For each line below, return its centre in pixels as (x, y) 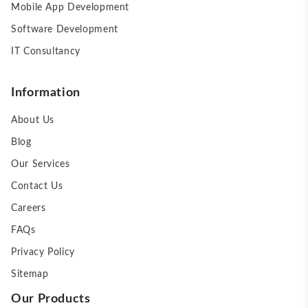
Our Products (51, 299)
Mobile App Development (70, 8)
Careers (29, 208)
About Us (33, 120)
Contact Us (37, 186)
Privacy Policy (43, 252)
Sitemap (30, 274)
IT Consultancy (46, 52)
